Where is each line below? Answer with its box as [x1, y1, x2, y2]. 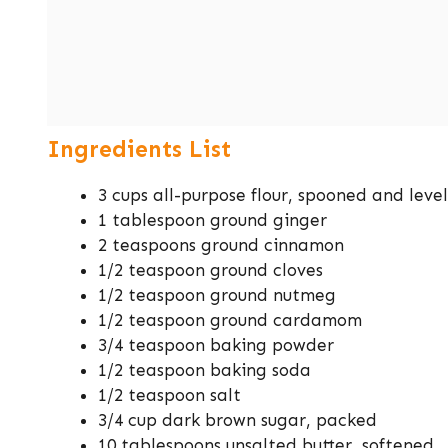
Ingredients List [47, 135, 231, 164]
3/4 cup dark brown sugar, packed [98, 410, 377, 431]
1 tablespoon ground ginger [98, 210, 327, 231]
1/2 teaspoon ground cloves [98, 260, 323, 281]
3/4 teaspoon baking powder [98, 335, 334, 356]
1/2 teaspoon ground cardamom [98, 310, 362, 331]
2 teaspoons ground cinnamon [98, 235, 344, 256]
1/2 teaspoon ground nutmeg [98, 285, 336, 306]
